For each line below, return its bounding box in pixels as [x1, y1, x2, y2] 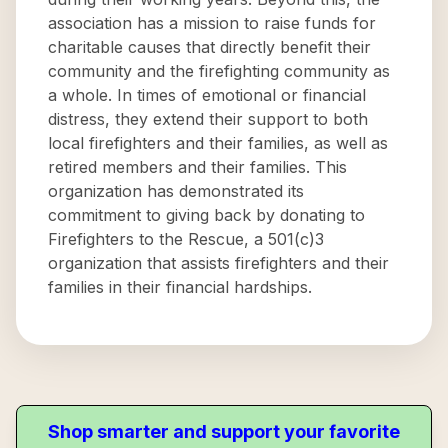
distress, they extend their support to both [48, 109, 368, 129]
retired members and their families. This [48, 157, 347, 177]
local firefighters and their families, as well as [48, 133, 388, 153]
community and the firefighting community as [48, 61, 390, 81]
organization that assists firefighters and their [48, 253, 389, 273]
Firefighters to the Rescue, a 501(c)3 [48, 229, 324, 249]
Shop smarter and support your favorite [48, 421, 400, 442]
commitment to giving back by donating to [48, 205, 365, 225]
